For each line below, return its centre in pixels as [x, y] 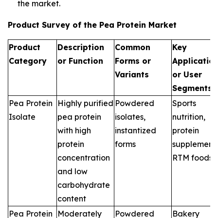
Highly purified [85, 103]
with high [74, 130]
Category [28, 61]
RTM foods [192, 157]
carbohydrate [84, 185]
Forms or [133, 61]
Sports [184, 103]
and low [73, 171]
